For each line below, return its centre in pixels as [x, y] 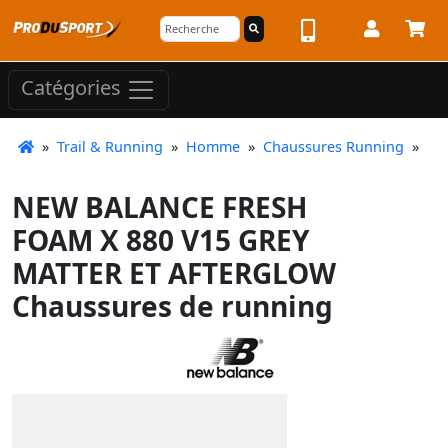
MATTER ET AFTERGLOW [174, 273]
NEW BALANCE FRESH [159, 207]
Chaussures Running [333, 146]
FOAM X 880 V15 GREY [160, 240]
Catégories [73, 88]
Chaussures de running [172, 306]
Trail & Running [110, 146]
